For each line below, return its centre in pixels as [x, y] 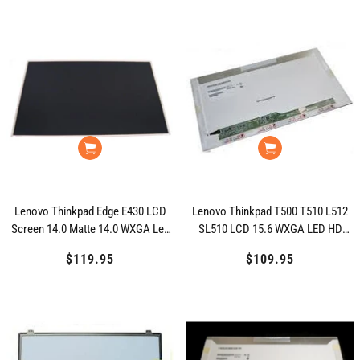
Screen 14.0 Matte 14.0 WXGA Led [90, 229]
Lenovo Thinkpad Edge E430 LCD [90, 211]
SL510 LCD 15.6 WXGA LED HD [270, 229]
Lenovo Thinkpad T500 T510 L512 [270, 211]
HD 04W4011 [90, 247]
